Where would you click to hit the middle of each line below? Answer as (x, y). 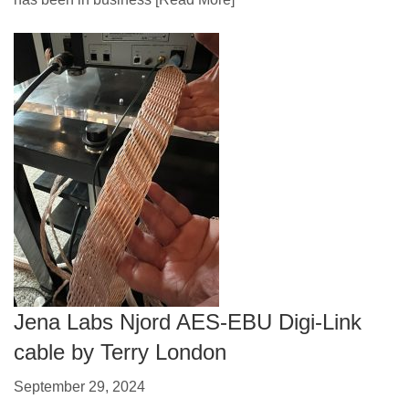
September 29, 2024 (79, 386)
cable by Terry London (120, 352)
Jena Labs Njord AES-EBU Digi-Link (188, 322)
